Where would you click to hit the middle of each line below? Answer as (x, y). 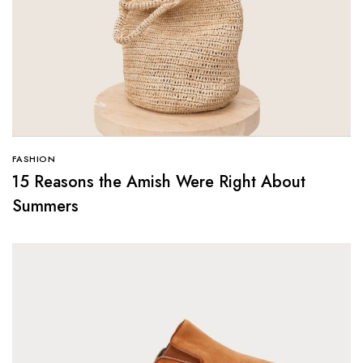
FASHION (34, 159)
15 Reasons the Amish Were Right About (159, 182)
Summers (45, 207)
